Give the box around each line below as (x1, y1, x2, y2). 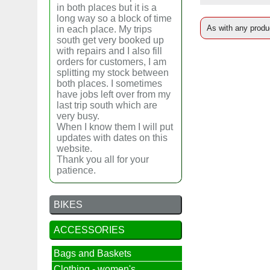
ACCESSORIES (54, 225, 125, 235)
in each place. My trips (57, 24, 152, 34)
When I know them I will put (57, 122, 173, 132)
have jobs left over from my (57, 89, 171, 99)
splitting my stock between (57, 67, 169, 78)
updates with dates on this (57, 133, 168, 143)
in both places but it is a (57, 2, 157, 13)
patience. (57, 165, 96, 175)
